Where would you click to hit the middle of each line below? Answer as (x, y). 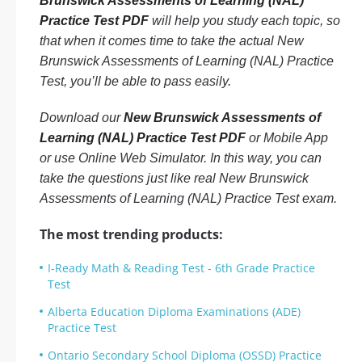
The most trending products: (131, 234)
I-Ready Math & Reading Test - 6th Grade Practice (181, 268)
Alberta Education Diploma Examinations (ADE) (174, 311)
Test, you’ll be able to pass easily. (135, 81)
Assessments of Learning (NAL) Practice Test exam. (188, 198)
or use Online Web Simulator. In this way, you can (181, 158)
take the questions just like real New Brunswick (174, 178)
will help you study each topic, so (244, 21)
